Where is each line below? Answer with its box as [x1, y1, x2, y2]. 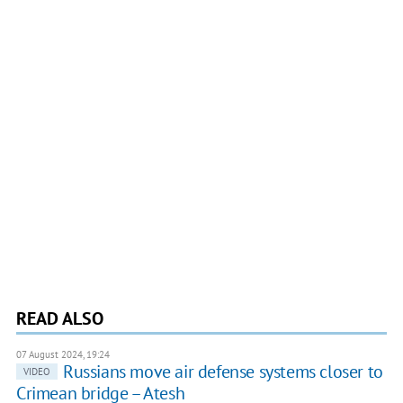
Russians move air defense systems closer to [62, 360, 383, 384]
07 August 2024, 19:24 [15, 348, 110, 362]
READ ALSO [15, 307, 103, 331]
